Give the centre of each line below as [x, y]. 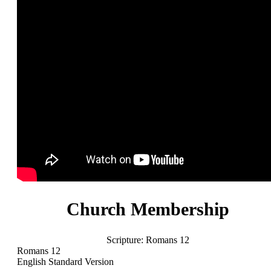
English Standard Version [65, 262]
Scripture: [125, 240]
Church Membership [148, 209]
